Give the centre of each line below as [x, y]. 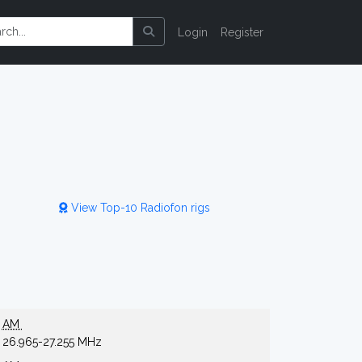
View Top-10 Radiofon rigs [139, 208]
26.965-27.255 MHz [52, 342]
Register [242, 32]
